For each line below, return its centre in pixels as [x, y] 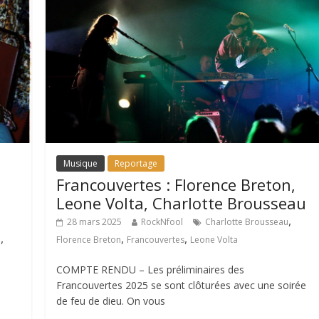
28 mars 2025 [95, 221]
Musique [81, 163]
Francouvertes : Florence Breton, [176, 184]
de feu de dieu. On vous [111, 300]
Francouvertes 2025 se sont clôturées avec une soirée [182, 285]
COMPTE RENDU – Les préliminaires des [151, 269]
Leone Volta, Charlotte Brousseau [182, 203]
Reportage [136, 163]
